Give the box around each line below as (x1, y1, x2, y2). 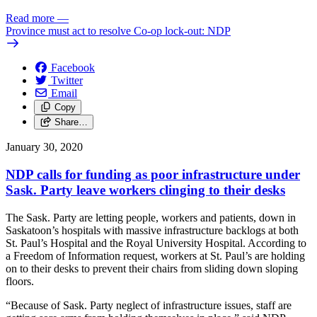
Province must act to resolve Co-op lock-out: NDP (6, 25, 231, 38)
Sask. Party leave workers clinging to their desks (6, 182, 285, 197)
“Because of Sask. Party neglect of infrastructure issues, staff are (6, 299, 292, 311)
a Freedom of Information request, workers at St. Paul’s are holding (6, 249, 305, 262)
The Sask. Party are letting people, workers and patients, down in (6, 211, 296, 224)
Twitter (51, 74, 83, 87)
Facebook (51, 62, 95, 74)
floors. (6, 275, 40, 287)
